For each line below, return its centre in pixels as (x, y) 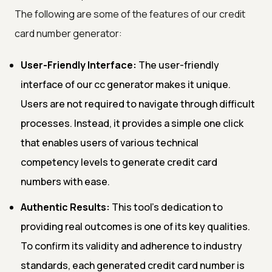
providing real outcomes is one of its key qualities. (135, 226)
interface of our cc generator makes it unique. (126, 84)
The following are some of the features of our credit (130, 14)
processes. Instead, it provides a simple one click (132, 123)
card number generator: (68, 33)
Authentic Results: (65, 207)
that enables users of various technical (110, 142)
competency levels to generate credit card (119, 162)
